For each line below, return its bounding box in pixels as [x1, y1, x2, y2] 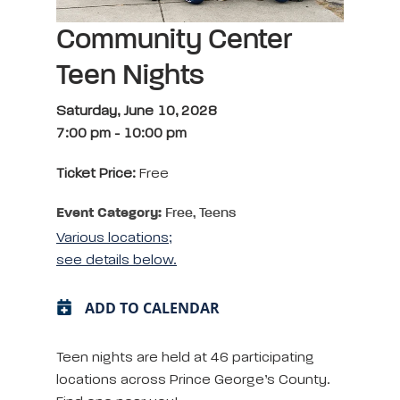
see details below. [56, 253, 177, 268]
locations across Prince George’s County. [56, 372, 330, 387]
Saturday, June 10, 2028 [56, 104, 217, 119]
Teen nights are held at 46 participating [56, 350, 314, 365]
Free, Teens [162, 205, 236, 221]
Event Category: [56, 205, 162, 221]
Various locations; [56, 230, 172, 246]
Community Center [56, 25, 292, 54]
